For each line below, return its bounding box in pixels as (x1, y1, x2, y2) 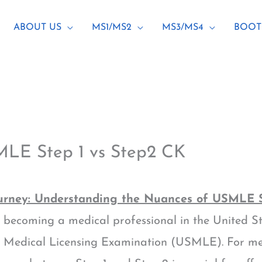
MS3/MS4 (162, 23, 204, 32)
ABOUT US (13, 23, 61, 32)
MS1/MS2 (92, 23, 132, 32)
